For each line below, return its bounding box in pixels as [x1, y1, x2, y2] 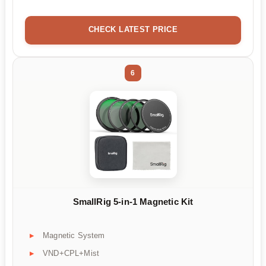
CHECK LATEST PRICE [88, 25, 178, 34]
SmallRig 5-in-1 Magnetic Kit [72, 196, 194, 207]
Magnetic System [43, 231, 105, 240]
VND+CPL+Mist [43, 249, 100, 258]
